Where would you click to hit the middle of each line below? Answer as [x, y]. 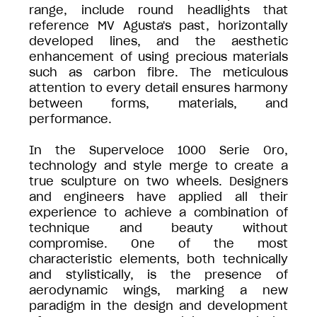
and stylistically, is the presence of [158, 274]
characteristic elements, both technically [158, 259]
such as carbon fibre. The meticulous [158, 72]
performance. [70, 119]
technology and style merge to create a [158, 165]
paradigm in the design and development [158, 305]
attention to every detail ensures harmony [158, 87]
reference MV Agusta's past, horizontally [158, 25]
